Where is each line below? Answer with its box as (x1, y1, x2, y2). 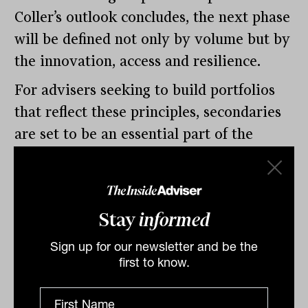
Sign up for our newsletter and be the (50, 238, 258, 254)
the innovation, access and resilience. (14, 53, 261, 70)
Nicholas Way (30, 190, 100, 205)
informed (138, 208, 210, 230)
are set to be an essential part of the (14, 126, 254, 143)
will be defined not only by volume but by (14, 31, 291, 48)
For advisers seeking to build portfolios (14, 82, 276, 99)
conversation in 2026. (14, 148, 159, 165)
